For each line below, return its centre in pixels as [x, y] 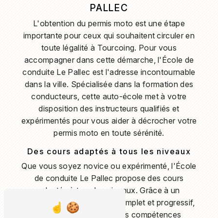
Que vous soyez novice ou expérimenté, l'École [109, 166]
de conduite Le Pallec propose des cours [109, 178]
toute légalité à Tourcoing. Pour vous [109, 47]
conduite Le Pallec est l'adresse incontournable [109, 72]
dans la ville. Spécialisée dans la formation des [109, 84]
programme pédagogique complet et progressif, [109, 202]
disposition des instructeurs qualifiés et [109, 108]
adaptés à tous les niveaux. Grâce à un [109, 190]
